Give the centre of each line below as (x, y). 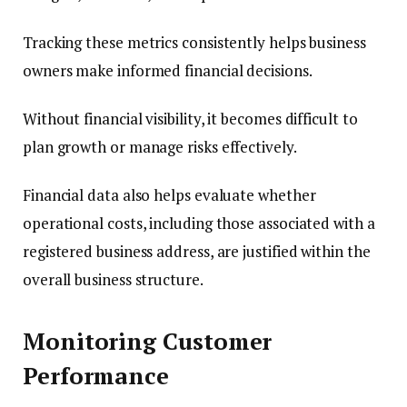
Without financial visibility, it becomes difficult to (190, 118)
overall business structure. (113, 279)
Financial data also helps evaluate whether (169, 194)
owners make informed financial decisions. (168, 70)
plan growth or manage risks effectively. (160, 146)
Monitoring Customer (148, 342)
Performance (96, 376)
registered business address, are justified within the (197, 251)
